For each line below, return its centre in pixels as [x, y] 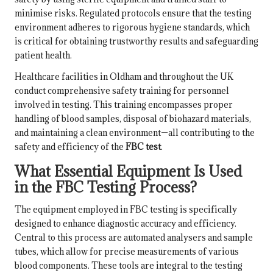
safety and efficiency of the [70, 146]
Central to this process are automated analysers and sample [134, 237]
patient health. [43, 55]
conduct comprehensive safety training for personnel [122, 90]
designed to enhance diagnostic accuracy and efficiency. [126, 223]
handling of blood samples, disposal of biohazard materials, [133, 118]
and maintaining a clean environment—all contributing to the [135, 132]
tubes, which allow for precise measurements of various [127, 251]
